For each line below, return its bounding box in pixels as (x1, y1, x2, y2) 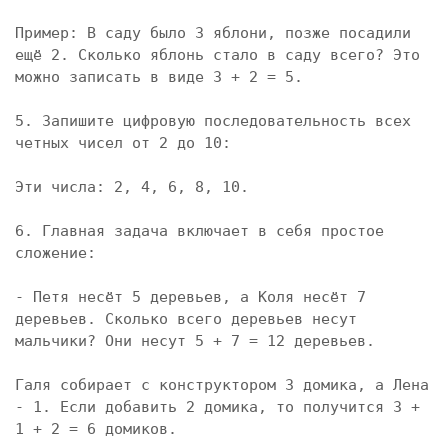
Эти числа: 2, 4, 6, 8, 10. (15, 178, 249, 196)
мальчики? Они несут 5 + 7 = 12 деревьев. (15, 332, 375, 350)
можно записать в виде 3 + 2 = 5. (15, 68, 303, 86)
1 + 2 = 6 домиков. (15, 420, 177, 438)
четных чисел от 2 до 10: (15, 134, 231, 152)
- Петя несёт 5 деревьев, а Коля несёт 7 (15, 288, 366, 306)
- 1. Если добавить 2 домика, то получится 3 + (15, 398, 420, 416)
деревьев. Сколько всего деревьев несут (15, 310, 357, 328)
